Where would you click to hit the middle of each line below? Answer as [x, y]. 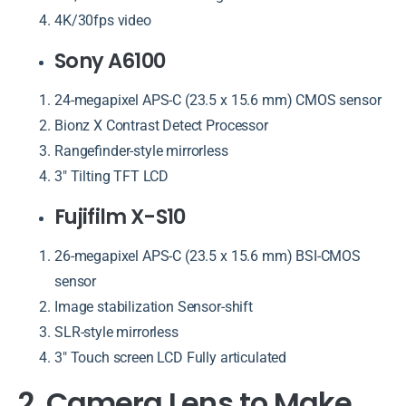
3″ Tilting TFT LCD [112, 176]
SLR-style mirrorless [116, 332]
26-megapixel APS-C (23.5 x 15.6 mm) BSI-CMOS [208, 256]
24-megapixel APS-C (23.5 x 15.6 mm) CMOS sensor [218, 100]
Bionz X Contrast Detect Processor [161, 125]
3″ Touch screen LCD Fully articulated [171, 357]
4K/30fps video [103, 20]
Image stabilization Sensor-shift [154, 306]
